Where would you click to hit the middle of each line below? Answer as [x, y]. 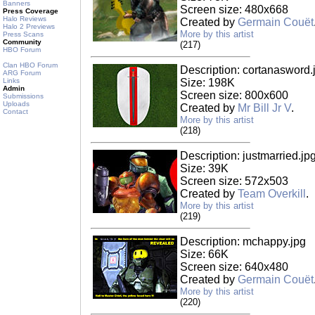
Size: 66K [204, 254]
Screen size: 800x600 [234, 95]
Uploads [16, 104]
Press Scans [23, 34]
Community [22, 42]
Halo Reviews [25, 19]
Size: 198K [207, 83]
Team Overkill [272, 194]
